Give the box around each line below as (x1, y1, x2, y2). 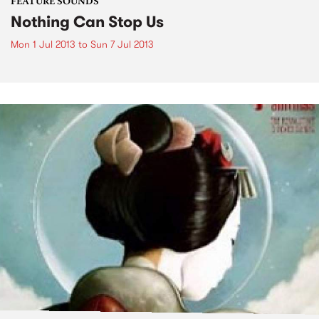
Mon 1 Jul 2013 (11, 36, 75, 51)
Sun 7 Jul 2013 (90, 36, 154, 51)
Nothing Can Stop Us (11, 10, 164, 33)
